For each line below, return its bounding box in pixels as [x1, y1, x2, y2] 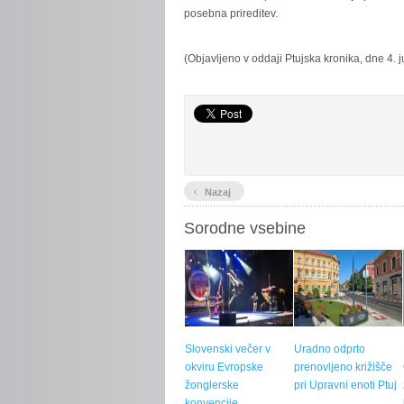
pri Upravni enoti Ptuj [294, 379, 397, 391]
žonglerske [185, 379, 239, 391]
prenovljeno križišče [294, 361, 392, 373]
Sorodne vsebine [184, 219, 306, 237]
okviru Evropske [185, 361, 263, 373]
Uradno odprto [294, 343, 365, 355]
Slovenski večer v [185, 343, 271, 355]
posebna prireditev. [184, 7, 278, 20]
